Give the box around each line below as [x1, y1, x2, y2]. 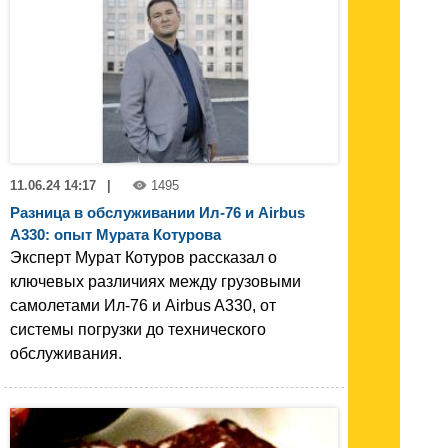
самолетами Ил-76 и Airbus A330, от [10, 297, 276, 315]
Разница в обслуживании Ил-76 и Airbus [10, 204, 305, 222]
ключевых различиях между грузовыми [10, 273, 301, 291]
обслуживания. [10, 345, 122, 363]
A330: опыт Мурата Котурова [10, 226, 221, 244]
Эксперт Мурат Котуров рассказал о [10, 249, 277, 267]
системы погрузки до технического [10, 321, 266, 339]
